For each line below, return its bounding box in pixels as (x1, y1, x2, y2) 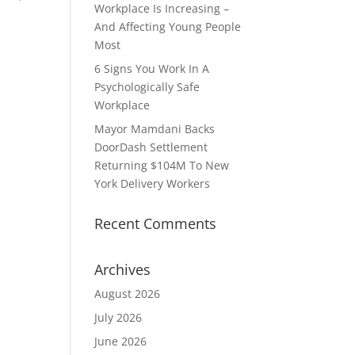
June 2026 (94, 334, 147, 349)
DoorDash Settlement (94, 139, 208, 155)
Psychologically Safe (94, 79, 200, 94)
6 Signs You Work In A (94, 61, 210, 76)
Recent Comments (94, 214, 217, 233)
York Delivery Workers (94, 176, 211, 191)
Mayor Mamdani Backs (94, 121, 216, 136)
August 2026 (94, 286, 161, 301)
